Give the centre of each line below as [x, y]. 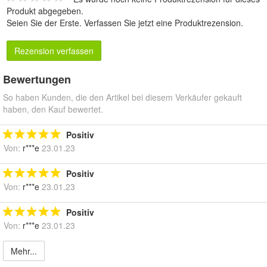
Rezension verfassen [54, 51]
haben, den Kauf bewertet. [53, 109]
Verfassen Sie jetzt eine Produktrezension [162, 23]
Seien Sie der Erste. [45, 23]
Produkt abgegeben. [45, 11]
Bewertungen [37, 80]
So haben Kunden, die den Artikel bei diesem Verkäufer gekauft [122, 97]
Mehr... [24, 251]
